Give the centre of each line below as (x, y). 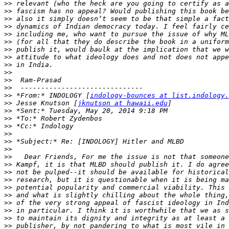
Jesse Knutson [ (45, 103)
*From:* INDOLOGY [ (51, 96)
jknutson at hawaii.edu (123, 103)
